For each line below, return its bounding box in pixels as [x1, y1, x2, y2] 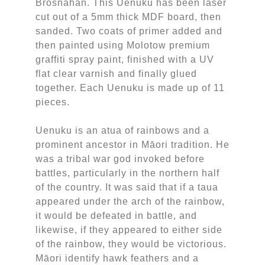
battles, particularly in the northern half [35, 167, 219, 178]
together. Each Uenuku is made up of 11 [35, 82, 225, 93]
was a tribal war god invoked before [35, 153, 205, 164]
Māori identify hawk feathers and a [35, 253, 199, 263]
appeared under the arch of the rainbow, [35, 196, 225, 206]
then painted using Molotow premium [35, 40, 210, 50]
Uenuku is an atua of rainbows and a [35, 125, 209, 135]
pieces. [35, 96, 70, 107]
